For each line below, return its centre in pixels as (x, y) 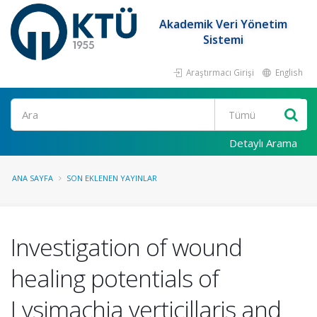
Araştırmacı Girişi (219, 72)
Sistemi (224, 40)
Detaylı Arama (263, 143)
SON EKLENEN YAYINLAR (112, 178)
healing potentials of (115, 278)
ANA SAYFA (33, 178)
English (288, 72)
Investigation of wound (126, 247)
